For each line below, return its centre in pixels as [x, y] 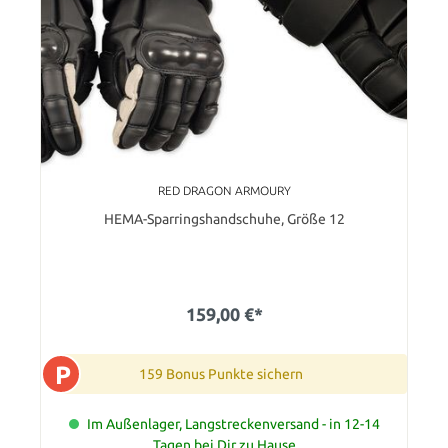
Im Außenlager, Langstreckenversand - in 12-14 [233, 423]
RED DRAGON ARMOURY [224, 190]
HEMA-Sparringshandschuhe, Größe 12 [224, 218]
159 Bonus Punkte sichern [221, 373]
